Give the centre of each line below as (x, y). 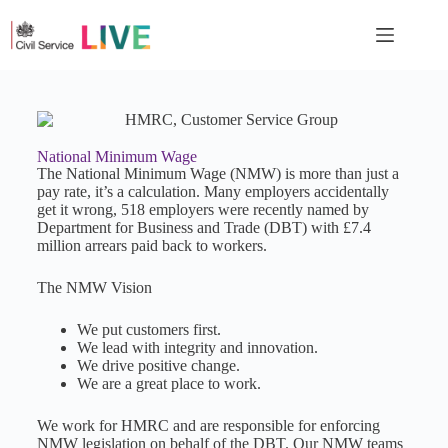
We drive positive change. (158, 366)
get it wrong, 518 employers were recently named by (202, 210)
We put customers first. (148, 330)
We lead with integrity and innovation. (197, 348)
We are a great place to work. (168, 384)
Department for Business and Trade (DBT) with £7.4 (203, 228)
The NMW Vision (94, 288)
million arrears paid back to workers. (151, 246)
